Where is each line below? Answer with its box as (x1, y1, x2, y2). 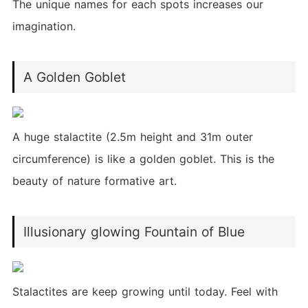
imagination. (12, 19, 76, 34)
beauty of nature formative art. (12, 174, 177, 188)
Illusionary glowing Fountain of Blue (23, 223, 245, 240)
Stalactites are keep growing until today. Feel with (12, 285, 278, 299)
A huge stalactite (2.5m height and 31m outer (12, 130, 253, 144)
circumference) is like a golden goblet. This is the (12, 152, 274, 166)
